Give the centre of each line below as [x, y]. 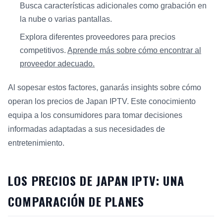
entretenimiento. [36, 143]
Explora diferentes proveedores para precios [98, 37]
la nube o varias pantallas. [66, 19]
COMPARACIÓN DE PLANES [76, 201]
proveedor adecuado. [57, 64]
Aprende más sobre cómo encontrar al [134, 51]
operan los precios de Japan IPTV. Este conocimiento [102, 102]
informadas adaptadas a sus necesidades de [86, 129]
